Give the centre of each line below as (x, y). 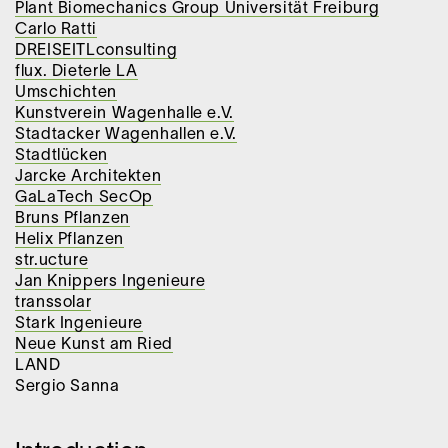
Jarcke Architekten (88, 176)
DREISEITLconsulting (96, 50)
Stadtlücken (62, 155)
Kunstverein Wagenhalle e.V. (124, 113)
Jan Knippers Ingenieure (110, 281)
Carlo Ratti (56, 29)
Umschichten (66, 92)
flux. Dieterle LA (76, 71)
